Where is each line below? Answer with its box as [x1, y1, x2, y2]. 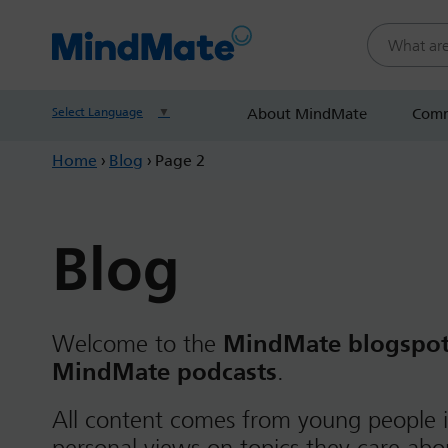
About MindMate [246, 105, 367, 123]
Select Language [52, 105, 143, 119]
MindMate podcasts [52, 358, 277, 386]
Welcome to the [52, 330, 216, 358]
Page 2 [155, 151, 205, 170]
